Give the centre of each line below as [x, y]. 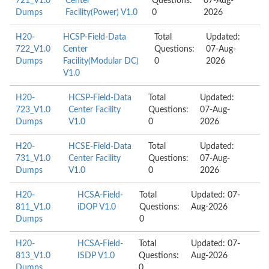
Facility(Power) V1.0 [101, 13]
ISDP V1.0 [96, 256]
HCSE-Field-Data [100, 147]
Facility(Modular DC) [101, 61]
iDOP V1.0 [96, 207]
